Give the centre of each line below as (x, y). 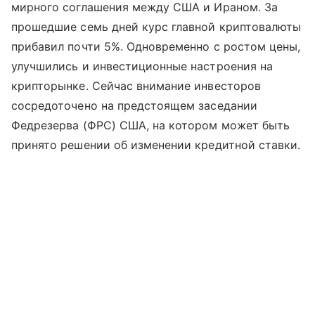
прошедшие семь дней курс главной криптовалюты (156, 27)
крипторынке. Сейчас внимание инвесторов (136, 86)
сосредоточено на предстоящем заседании (134, 106)
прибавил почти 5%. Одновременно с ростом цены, (156, 47)
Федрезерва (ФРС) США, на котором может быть (151, 126)
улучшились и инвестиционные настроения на (142, 66)
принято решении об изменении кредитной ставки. (156, 145)
